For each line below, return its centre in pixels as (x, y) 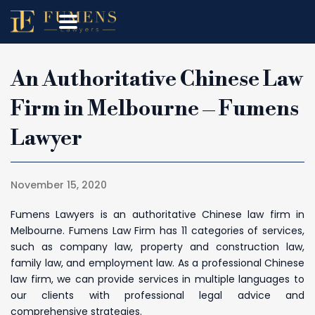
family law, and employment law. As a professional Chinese (157, 263)
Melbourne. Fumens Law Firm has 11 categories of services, (157, 231)
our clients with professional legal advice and (157, 296)
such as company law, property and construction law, (157, 247)
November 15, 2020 (59, 185)
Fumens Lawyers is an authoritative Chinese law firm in (157, 215)
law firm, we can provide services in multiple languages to (157, 279)
